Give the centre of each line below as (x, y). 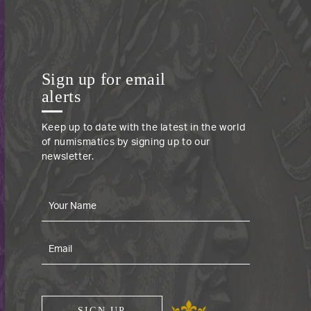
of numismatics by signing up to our (126, 142)
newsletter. (68, 157)
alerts (61, 96)
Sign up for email (104, 79)
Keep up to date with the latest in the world (143, 127)
